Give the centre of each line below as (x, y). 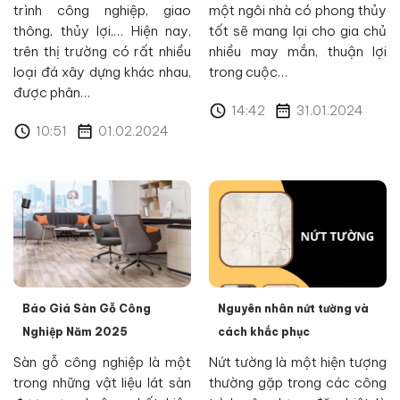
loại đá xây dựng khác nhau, (102, 72)
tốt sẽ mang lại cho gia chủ (298, 31)
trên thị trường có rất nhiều (102, 51)
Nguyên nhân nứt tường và (293, 308)
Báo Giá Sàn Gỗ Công (87, 308)
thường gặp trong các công (298, 382)
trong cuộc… (248, 72)
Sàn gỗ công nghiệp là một (102, 362)
